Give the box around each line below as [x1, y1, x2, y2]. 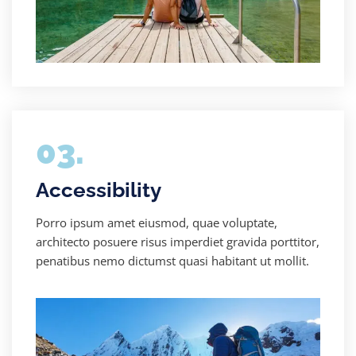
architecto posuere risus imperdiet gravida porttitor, [36, 233, 319, 250]
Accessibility [36, 177, 161, 202]
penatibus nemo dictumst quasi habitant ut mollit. [36, 252, 309, 269]
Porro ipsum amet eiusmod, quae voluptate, [36, 214, 277, 230]
